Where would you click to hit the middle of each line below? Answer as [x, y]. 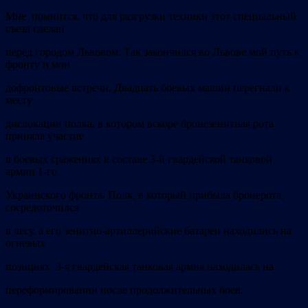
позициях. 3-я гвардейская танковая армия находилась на [140, 267]
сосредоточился [42, 208]
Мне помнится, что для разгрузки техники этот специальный [151, 16]
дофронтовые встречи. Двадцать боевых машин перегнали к [148, 88]
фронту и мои [38, 65]
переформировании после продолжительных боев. [124, 290]
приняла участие [45, 136]
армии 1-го [31, 172]
